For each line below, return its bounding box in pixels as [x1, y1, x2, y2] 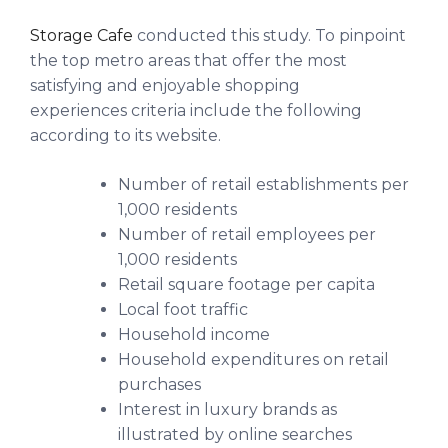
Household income [118, 324, 270, 344]
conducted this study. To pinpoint [137, 25, 406, 45]
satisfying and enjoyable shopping [30, 75, 300, 95]
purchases [118, 374, 201, 394]
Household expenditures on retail [118, 349, 389, 369]
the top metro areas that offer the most [30, 50, 347, 70]
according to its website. [30, 125, 221, 145]
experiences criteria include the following [30, 100, 362, 120]
